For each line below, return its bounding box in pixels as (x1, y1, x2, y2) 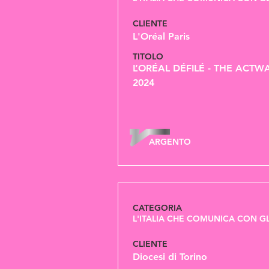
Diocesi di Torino (133, 251, 207, 262)
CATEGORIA (133, 202, 182, 213)
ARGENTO (149, 136, 191, 147)
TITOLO (133, 51, 166, 62)
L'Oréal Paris (133, 31, 190, 42)
